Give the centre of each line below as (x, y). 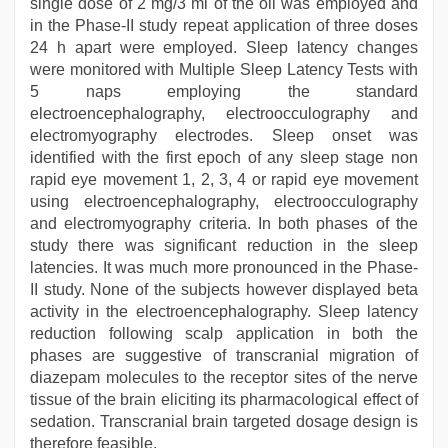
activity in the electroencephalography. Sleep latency (224, 311)
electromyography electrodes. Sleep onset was (224, 135)
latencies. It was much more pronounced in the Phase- (224, 267)
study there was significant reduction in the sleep (224, 245)
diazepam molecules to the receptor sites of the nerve (224, 377)
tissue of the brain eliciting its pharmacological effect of (224, 399)
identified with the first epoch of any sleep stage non (224, 157)
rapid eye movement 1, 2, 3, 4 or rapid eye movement (224, 179)
